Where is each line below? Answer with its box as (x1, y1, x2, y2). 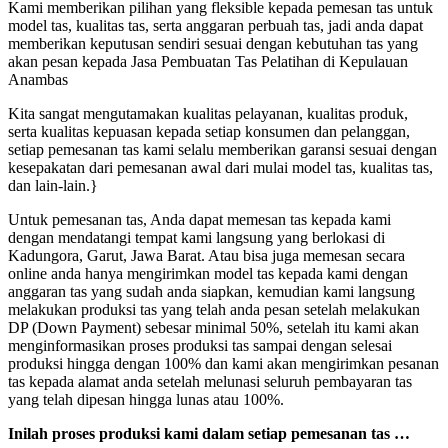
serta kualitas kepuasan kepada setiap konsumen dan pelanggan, (8, 123, 410, 141)
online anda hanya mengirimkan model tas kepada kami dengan (8, 265, 408, 283)
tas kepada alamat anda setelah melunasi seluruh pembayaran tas (8, 373, 412, 391)
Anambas (8, 71, 68, 89)
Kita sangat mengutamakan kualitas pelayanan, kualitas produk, (8, 105, 408, 123)
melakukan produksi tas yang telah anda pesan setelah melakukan (8, 301, 420, 319)
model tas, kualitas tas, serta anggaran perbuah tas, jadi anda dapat (8, 17, 423, 35)
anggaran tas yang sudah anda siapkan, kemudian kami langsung (8, 283, 415, 301)
